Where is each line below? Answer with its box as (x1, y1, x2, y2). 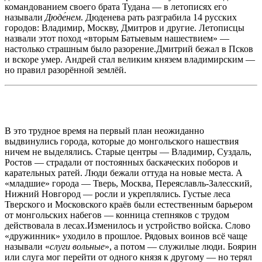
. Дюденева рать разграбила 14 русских (81, 12, 237, 22)
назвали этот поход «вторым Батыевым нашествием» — (5, 33, 229, 43)
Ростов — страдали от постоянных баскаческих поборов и (5, 157, 238, 167)
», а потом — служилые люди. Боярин (105, 241, 257, 251)
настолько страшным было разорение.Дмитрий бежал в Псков (5, 43, 253, 54)
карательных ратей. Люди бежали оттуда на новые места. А (5, 167, 243, 178)
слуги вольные (50, 241, 105, 251)
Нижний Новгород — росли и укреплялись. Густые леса (5, 188, 230, 199)
